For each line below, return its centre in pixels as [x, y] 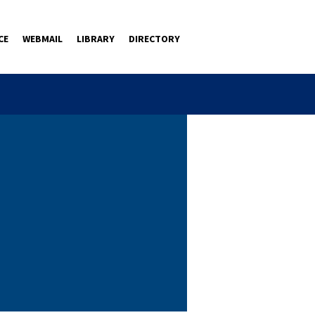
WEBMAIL [43, 39]
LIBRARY [96, 39]
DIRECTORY [154, 39]
